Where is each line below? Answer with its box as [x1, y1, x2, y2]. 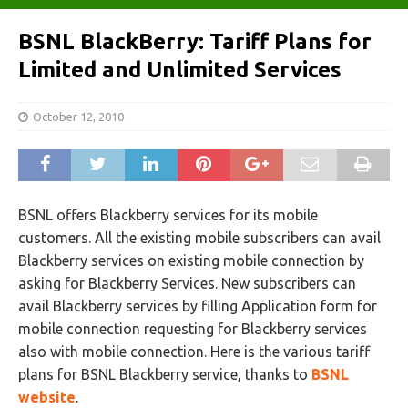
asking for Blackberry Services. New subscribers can [18, 275, 356, 291]
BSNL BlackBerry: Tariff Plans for [18, 29, 372, 54]
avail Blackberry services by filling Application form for [18, 298, 377, 314]
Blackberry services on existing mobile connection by [18, 252, 364, 269]
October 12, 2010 [33, 110, 124, 123]
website [18, 389, 76, 405]
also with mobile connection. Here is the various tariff [18, 343, 370, 360]
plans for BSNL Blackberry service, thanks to [18, 366, 311, 382]
